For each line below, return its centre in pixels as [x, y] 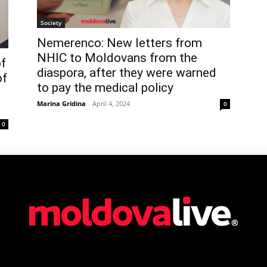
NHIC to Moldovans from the [117, 58]
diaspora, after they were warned [127, 72]
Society [51, 22]
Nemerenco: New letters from [119, 43]
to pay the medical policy [105, 87]
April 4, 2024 [111, 103]
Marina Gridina [61, 103]
